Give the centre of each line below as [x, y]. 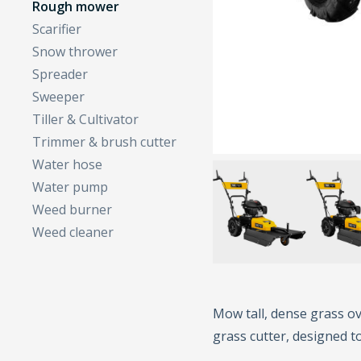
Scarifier [57, 29]
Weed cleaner [73, 232]
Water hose [68, 164]
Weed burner [73, 209]
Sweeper [59, 96]
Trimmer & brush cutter [105, 141]
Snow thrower [75, 51]
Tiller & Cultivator [86, 119]
